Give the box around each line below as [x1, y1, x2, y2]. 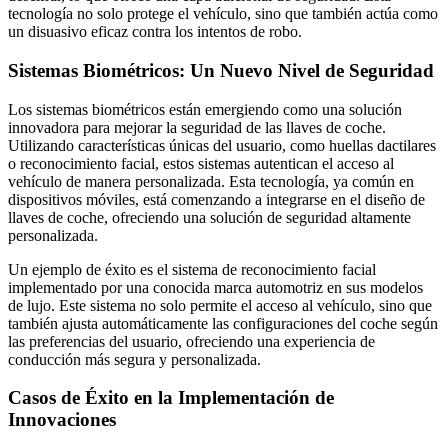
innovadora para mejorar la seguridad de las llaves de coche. [8, 118, 386, 136]
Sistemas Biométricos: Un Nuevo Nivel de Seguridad [8, 59, 434, 81]
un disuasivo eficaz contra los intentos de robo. [8, 23, 302, 41]
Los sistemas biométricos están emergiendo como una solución [8, 100, 402, 118]
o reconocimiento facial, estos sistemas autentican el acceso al [8, 154, 394, 172]
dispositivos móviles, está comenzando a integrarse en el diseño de [8, 190, 425, 208]
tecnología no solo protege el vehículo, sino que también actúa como [8, 5, 438, 23]
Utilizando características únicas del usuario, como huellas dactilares [8, 136, 436, 154]
